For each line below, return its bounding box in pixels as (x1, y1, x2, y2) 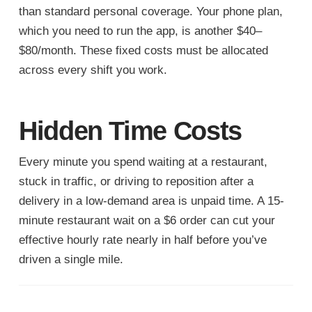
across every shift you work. (18, 63, 167, 77)
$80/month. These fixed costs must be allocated (18, 43, 268, 57)
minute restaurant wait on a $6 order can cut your (18, 214, 275, 228)
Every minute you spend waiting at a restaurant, (18, 155, 267, 169)
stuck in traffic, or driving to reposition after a (18, 175, 253, 189)
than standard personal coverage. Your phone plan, (18, 4, 283, 18)
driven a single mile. (18, 253, 123, 267)
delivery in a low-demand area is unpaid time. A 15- (18, 194, 284, 208)
